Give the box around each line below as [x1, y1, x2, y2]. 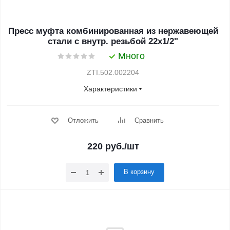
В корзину [124, 168, 155, 176]
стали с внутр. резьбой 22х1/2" [48, 36, 178, 46]
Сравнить [134, 117, 164, 124]
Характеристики [84, 85, 137, 93]
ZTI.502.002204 [87, 68, 139, 76]
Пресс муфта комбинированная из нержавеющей [8, 26, 218, 36]
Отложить [67, 117, 99, 124]
